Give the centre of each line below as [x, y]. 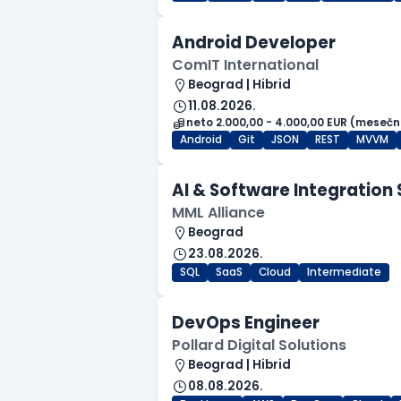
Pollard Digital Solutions [259, 346]
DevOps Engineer [246, 323]
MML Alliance [218, 213]
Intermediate [344, 273]
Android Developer [254, 43]
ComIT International [245, 65]
